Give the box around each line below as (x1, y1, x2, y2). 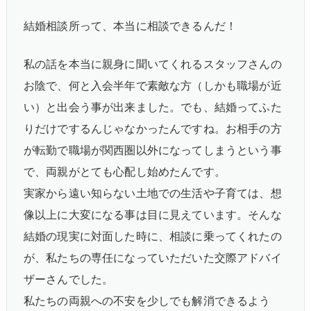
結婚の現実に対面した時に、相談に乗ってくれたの (24, 230, 282, 242)
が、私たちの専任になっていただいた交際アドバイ (24, 251, 282, 264)
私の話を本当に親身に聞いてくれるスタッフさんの (24, 58, 282, 70)
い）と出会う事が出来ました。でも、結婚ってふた (24, 101, 282, 113)
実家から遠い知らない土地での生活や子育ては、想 (24, 187, 282, 199)
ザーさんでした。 (24, 273, 114, 285)
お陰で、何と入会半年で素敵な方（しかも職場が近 (24, 79, 282, 92)
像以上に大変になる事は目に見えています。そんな (24, 208, 282, 221)
